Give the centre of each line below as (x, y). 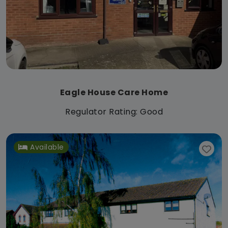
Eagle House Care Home (114, 93)
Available (47, 147)
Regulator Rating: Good (114, 112)
